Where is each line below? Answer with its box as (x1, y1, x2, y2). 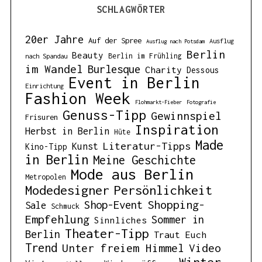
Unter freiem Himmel (61, 241, 184, 254)
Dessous (186, 64, 219, 75)
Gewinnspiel (150, 108, 222, 122)
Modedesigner (25, 182, 109, 198)
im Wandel (25, 62, 83, 75)
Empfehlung (25, 212, 89, 226)
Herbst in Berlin (25, 125, 109, 137)
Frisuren (25, 112, 58, 122)
